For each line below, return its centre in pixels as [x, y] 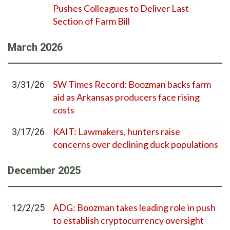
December [32, 170]
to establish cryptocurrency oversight [128, 220]
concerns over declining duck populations [136, 144]
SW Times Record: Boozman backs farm [132, 84]
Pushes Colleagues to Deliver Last [121, 8]
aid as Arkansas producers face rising [126, 97]
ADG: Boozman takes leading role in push [134, 207]
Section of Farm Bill [91, 21]
